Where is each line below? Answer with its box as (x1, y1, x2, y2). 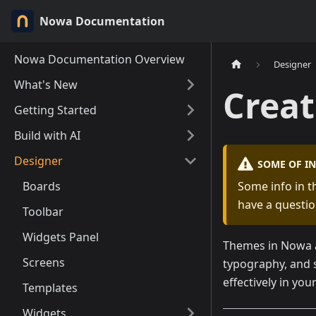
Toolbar (23, 204, 63, 219)
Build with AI (14, 128, 80, 143)
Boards (23, 178, 61, 194)
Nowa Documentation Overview (14, 51, 185, 67)
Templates (23, 280, 78, 296)
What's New (14, 77, 78, 92)
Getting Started (14, 102, 97, 118)
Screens (23, 255, 65, 270)
